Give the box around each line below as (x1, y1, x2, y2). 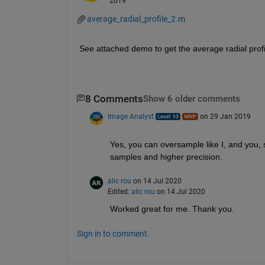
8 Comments (85, 93, 143, 105)
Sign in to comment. (76, 229, 150, 239)
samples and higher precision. (109, 152, 222, 162)
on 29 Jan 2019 (199, 112, 251, 121)
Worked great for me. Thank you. (109, 204, 237, 214)
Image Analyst (107, 112, 154, 121)
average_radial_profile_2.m (86, 14, 185, 24)
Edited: (107, 188, 131, 196)
